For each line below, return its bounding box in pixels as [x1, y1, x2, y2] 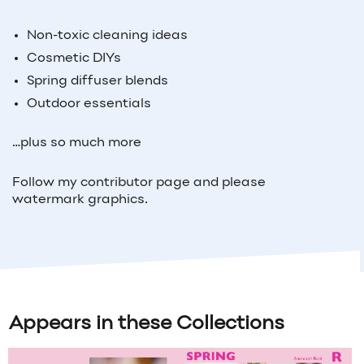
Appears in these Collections [9, 315, 284, 334]
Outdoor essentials [26, 97, 151, 110]
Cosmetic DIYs [26, 51, 121, 65]
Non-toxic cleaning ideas [26, 28, 188, 42]
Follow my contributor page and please [12, 176, 266, 190]
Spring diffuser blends [26, 74, 168, 88]
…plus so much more [12, 136, 141, 150]
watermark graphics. [12, 193, 148, 207]
